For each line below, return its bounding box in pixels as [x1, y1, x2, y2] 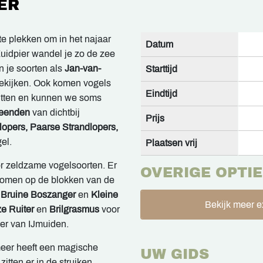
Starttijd [146, 64, 177, 75]
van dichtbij [32, 107, 80, 118]
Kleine [89, 190, 118, 200]
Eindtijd [146, 89, 177, 99]
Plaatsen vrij [146, 138, 197, 149]
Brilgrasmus [49, 204, 102, 215]
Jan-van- [65, 63, 101, 74]
